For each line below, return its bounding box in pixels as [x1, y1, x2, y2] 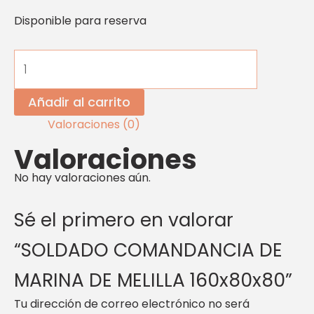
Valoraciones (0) [48, 116, 140, 132]
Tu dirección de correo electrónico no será [14, 296, 250, 313]
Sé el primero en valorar [14, 207, 233, 233]
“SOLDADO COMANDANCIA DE [14, 237, 282, 264]
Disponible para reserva [14, 13, 146, 29]
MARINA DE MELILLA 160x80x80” [14, 267, 292, 294]
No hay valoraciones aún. [14, 169, 151, 186]
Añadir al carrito [28, 93, 130, 111]
